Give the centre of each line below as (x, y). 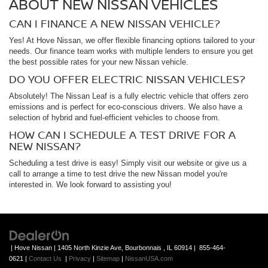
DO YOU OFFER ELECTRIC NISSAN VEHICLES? (127, 79)
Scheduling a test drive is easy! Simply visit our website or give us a (128, 163)
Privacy (80, 258)
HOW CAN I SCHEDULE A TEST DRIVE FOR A (122, 134)
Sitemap (108, 258)
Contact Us (45, 258)
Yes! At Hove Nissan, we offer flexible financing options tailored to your (132, 40)
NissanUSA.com (149, 258)
